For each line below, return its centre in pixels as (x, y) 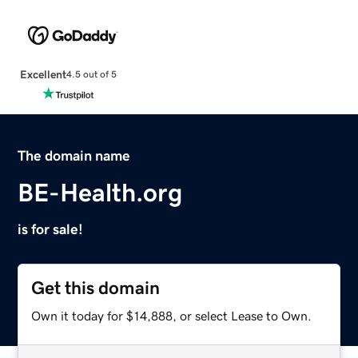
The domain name (74, 155)
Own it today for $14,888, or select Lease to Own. (172, 315)
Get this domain (96, 288)
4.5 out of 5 (91, 75)
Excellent (43, 74)
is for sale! (51, 229)
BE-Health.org (100, 192)
